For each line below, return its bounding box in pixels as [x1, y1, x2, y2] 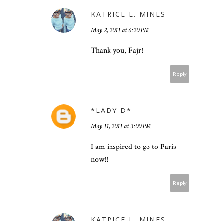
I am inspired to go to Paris [91, 142, 176, 152]
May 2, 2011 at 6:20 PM [91, 26, 149, 35]
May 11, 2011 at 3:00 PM [91, 122, 151, 131]
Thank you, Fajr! [91, 45, 143, 56]
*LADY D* [91, 106, 132, 115]
